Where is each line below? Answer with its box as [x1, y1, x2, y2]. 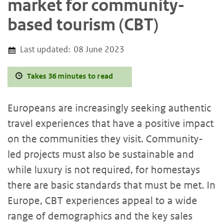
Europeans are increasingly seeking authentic [7, 102, 211, 114]
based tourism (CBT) [7, 14, 158, 35]
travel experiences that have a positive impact [7, 117, 214, 129]
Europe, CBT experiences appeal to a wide [7, 194, 197, 207]
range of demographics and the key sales [7, 210, 193, 222]
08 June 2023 [74, 44, 124, 55]
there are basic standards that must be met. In [7, 179, 216, 191]
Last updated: [20, 44, 70, 55]
